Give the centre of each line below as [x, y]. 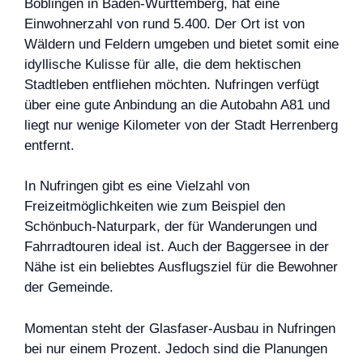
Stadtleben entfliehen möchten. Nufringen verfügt [172, 84]
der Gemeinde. [69, 288]
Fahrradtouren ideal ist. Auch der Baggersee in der [177, 247]
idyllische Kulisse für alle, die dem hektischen [162, 64]
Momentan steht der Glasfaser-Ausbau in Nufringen [180, 328]
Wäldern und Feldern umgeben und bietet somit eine [181, 44]
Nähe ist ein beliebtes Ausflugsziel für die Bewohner [181, 267]
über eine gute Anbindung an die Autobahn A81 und [177, 105]
